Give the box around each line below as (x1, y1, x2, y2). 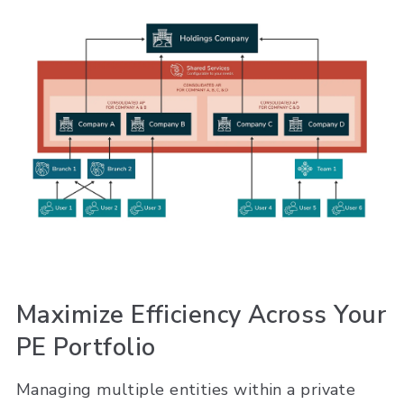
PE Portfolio (16, 330, 156, 364)
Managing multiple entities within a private (16, 379, 356, 401)
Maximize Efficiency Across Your (16, 298, 386, 332)
